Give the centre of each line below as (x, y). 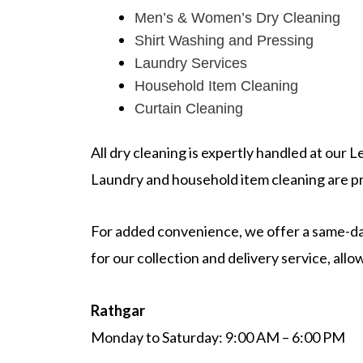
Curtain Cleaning (189, 108)
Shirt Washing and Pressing (224, 40)
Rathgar (118, 310)
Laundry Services (191, 63)
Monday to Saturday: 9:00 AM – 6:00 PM (218, 337)
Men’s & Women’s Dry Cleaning (237, 17)
